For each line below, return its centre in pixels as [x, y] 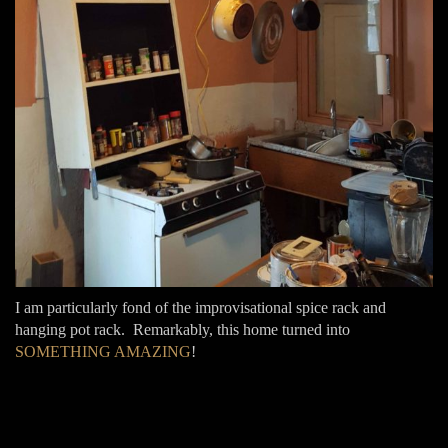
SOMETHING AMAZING [103, 351]
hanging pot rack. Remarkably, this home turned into [182, 329]
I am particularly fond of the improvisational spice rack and [200, 307]
